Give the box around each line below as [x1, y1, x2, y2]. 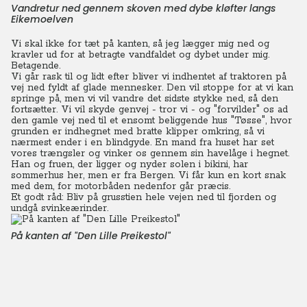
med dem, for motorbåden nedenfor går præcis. [11, 180, 230, 193]
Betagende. [11, 60, 60, 72]
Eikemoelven [11, 12, 73, 26]
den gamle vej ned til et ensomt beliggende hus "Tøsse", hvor [11, 114, 292, 127]
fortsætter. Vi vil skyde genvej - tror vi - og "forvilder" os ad [11, 103, 288, 116]
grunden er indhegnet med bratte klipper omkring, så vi [11, 125, 265, 138]
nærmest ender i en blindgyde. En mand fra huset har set [11, 136, 274, 149]
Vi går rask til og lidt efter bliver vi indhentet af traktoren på [11, 71, 286, 83]
